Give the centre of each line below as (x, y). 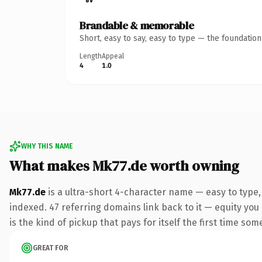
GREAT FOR (51, 248)
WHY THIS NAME (47, 146)
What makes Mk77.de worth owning (124, 166)
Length (91, 56)
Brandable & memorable (137, 25)
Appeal (113, 56)
